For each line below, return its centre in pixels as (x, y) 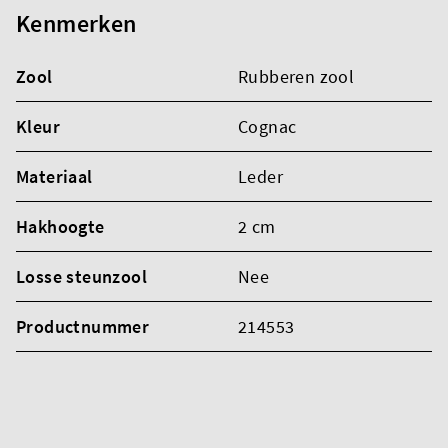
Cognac (267, 126)
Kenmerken (76, 23)
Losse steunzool (81, 276)
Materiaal (54, 176)
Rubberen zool (296, 76)
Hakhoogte (60, 226)
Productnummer (83, 326)
